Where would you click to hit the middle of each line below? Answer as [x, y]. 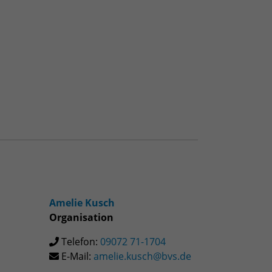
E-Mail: [76, 256]
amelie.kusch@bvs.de [142, 256]
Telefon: [80, 241]
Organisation [81, 217]
